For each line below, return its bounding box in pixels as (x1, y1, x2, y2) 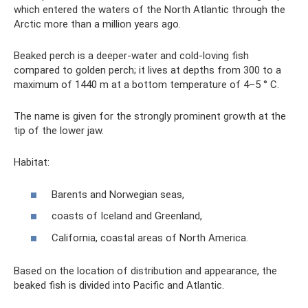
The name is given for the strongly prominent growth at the (14, 110, 286, 122)
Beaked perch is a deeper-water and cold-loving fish (14, 49, 249, 62)
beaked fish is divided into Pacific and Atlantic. (14, 278, 224, 291)
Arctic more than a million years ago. (14, 18, 181, 30)
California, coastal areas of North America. (52, 231, 248, 244)
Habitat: (14, 156, 49, 168)
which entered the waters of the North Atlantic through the (14, 3, 285, 16)
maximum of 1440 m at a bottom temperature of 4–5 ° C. (14, 78, 279, 91)
